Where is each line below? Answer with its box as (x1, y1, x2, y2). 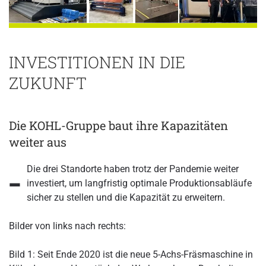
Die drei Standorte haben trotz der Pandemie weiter (27, 163, 239, 175)
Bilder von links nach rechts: (9, 220, 126, 232)
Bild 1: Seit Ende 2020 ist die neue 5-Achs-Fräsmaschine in (9, 248, 253, 260)
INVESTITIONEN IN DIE (9, 50, 185, 72)
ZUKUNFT (9, 71, 87, 93)
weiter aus (9, 134, 66, 150)
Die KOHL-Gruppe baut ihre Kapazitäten (9, 117, 228, 133)
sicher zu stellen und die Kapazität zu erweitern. (27, 191, 225, 203)
